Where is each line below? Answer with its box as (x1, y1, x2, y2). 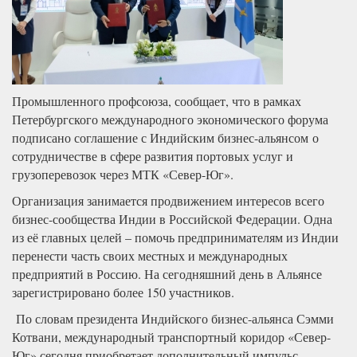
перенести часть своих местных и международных (12, 246, 288, 264)
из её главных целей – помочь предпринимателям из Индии (12, 228, 339, 245)
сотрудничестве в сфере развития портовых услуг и (12, 147, 293, 164)
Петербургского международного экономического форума (12, 110, 328, 127)
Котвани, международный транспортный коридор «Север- (12, 328, 331, 345)
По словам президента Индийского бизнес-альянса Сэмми (12, 309, 334, 327)
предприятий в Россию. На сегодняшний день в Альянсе (12, 265, 322, 282)
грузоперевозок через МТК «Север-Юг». (12, 165, 233, 182)
